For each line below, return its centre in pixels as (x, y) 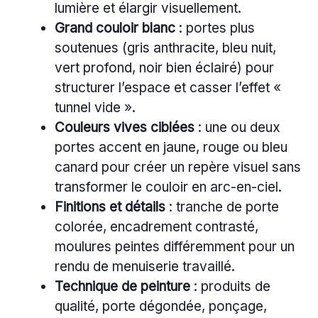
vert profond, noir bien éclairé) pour (164, 68)
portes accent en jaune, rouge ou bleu (171, 148)
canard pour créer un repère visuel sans (178, 168)
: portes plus (215, 28)
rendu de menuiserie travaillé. (145, 267)
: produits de (230, 287)
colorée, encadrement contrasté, (157, 227)
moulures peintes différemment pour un (175, 247)
